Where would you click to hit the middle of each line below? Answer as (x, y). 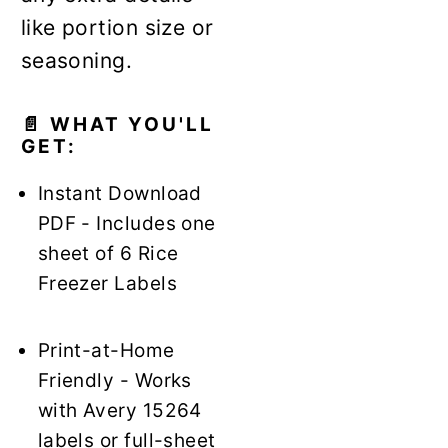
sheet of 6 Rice (108, 253)
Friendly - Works (114, 380)
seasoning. (76, 60)
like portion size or (117, 27)
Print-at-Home (106, 350)
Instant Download (119, 193)
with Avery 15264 (119, 410)
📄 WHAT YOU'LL (117, 124)
